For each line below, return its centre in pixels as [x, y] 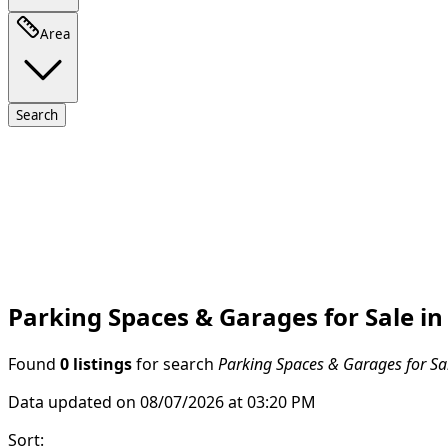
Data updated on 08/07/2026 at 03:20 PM [162, 401]
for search [175, 363]
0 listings [96, 363]
